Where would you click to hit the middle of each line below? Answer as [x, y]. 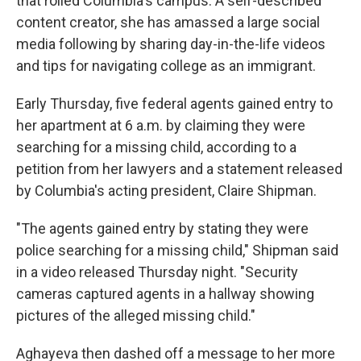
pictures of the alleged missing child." [136, 315]
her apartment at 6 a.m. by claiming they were [161, 125]
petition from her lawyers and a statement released [179, 169]
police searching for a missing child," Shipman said [177, 250]
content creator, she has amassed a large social [168, 22]
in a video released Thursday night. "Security [157, 272]
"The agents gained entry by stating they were [162, 228]
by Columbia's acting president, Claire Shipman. [166, 191]
